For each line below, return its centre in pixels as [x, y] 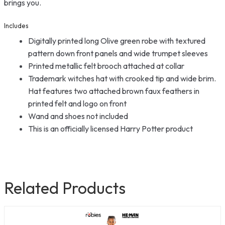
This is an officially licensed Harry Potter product [110, 128]
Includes [16, 25]
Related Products [65, 188]
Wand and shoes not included [78, 116]
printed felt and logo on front [77, 103]
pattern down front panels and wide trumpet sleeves [118, 53]
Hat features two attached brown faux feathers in [114, 91]
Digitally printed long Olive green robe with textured [117, 40]
